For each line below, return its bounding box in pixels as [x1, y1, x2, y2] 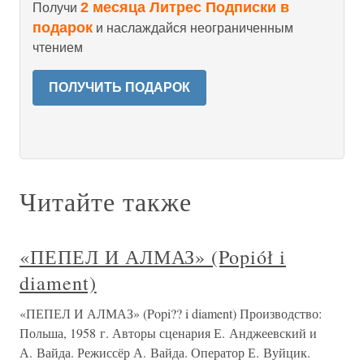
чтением [32, 41, 83, 54]
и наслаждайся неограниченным [93, 21, 293, 35]
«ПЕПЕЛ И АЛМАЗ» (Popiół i [19, 244, 286, 270]
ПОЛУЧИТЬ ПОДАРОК [49, 80, 190, 94]
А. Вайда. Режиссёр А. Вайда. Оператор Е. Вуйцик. [19, 344, 310, 361]
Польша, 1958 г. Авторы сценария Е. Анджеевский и [19, 324, 317, 341]
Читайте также [19, 184, 192, 219]
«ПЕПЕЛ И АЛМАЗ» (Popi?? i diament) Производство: [19, 305, 322, 322]
